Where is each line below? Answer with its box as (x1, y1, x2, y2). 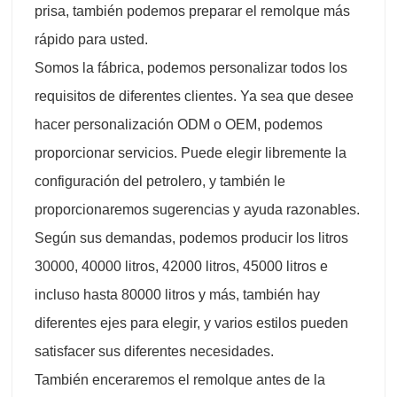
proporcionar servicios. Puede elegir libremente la (35, 144, 346, 160)
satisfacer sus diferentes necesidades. (35, 343, 274, 359)
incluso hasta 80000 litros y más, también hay (35, 286, 320, 302)
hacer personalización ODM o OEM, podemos (35, 116, 323, 132)
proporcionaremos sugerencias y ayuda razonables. (35, 201, 360, 217)
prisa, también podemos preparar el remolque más (35, 3, 350, 19)
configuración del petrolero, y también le (35, 173, 285, 189)
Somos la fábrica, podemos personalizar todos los (35, 59, 347, 75)
